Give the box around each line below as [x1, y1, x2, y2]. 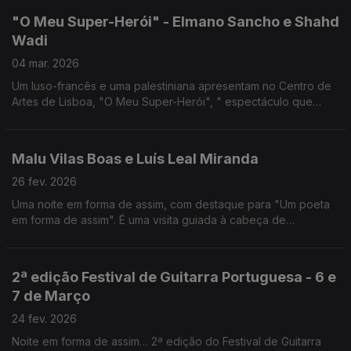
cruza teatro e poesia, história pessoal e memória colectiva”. [12, 110, 324, 124]
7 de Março [12, 288, 90, 304]
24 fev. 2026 [12, 312, 77, 325]
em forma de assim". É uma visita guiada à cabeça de [12, 213, 286, 226]
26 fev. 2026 [12, 175, 77, 188]
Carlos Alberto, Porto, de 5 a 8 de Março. [12, 244, 225, 258]
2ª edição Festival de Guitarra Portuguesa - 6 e [12, 269, 336, 285]
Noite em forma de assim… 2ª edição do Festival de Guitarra [12, 335, 321, 348]
